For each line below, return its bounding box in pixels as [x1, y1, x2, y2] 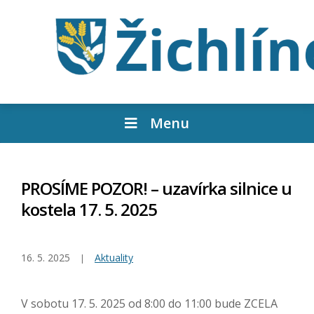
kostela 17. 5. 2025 [21, 198, 157, 221]
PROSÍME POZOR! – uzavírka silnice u [21, 177, 292, 200]
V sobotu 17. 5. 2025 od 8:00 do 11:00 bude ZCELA [21, 296, 278, 312]
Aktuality [95, 251, 133, 265]
